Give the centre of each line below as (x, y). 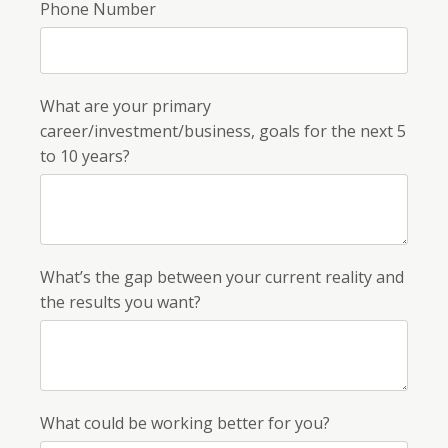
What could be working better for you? (185, 422)
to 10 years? (85, 155)
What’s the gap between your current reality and (222, 276)
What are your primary (125, 105)
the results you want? (120, 301)
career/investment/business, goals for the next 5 (223, 130)
